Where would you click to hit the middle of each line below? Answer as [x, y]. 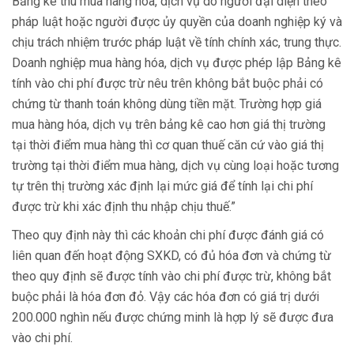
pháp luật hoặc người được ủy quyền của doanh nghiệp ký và [177, 22]
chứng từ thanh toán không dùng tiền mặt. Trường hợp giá [167, 104]
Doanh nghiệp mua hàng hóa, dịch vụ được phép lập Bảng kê [177, 63]
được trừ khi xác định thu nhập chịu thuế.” [124, 207]
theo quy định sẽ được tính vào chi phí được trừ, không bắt [171, 276]
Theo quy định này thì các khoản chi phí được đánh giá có [168, 235]
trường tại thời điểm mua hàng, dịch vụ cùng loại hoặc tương [175, 166]
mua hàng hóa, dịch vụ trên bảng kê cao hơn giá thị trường [169, 124]
